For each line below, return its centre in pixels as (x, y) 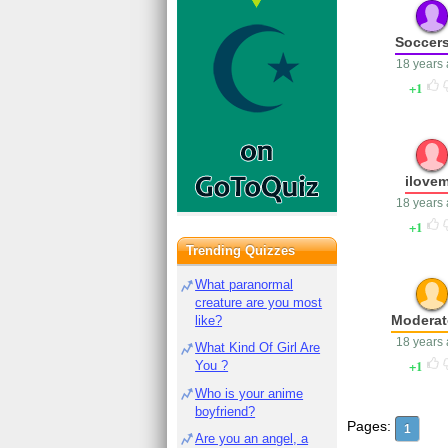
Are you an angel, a (252, 438)
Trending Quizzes (241, 250)
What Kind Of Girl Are (258, 348)
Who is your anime (249, 393)
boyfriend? (225, 411)
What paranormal (244, 284)
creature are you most (259, 302)
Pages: (369, 426)
